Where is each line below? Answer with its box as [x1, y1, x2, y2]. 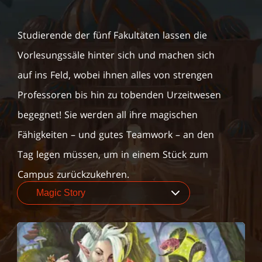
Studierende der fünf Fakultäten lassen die [18, 29, 207, 42]
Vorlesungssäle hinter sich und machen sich [18, 49, 215, 61]
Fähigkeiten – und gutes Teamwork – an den [18, 128, 214, 141]
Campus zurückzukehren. [18, 168, 129, 181]
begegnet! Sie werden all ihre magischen [18, 108, 198, 121]
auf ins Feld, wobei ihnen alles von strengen [18, 68, 213, 81]
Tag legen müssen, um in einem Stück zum [18, 148, 208, 161]
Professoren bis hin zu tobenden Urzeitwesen [18, 88, 221, 101]
